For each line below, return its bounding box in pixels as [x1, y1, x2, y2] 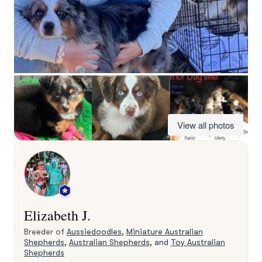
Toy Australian [170, 237, 225, 247]
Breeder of [24, 227, 67, 236]
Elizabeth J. [24, 206, 91, 225]
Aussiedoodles [66, 227, 122, 236]
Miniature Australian [126, 227, 203, 236]
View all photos [177, 119, 234, 131]
